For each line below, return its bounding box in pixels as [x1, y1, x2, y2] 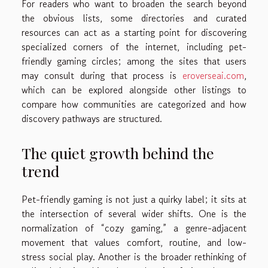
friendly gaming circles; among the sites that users [22, 53, 246, 68]
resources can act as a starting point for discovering [22, 25, 246, 39]
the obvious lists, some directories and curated [22, 10, 246, 25]
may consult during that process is [22, 68, 182, 83]
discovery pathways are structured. [22, 111, 162, 126]
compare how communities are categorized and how [22, 96, 246, 111]
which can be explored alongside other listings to [22, 82, 246, 97]
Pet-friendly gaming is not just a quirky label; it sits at [22, 192, 246, 207]
